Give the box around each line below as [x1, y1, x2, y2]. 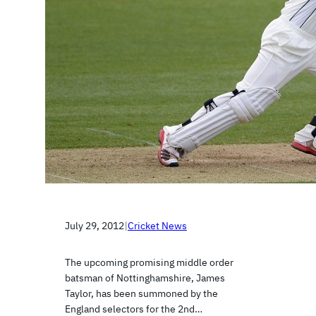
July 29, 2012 [65, 219, 124, 233]
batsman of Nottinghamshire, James [65, 272, 225, 284]
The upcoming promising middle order [65, 256, 233, 269]
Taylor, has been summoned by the [65, 287, 218, 300]
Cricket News [128, 219, 187, 233]
